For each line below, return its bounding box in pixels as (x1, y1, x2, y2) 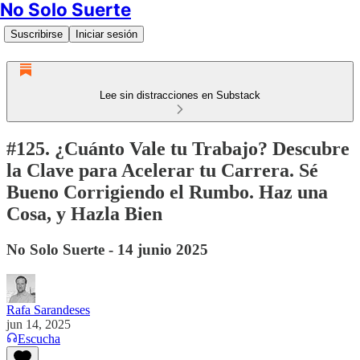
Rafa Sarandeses (6, 302, 90, 317)
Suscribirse (10, 28, 63, 40)
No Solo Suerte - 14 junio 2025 (6, 240, 208, 258)
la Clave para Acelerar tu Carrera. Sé (6, 159, 318, 181)
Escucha (18, 331, 60, 346)
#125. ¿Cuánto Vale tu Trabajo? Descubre (6, 137, 350, 159)
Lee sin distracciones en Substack (100, 89, 260, 101)
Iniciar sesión (76, 28, 137, 40)
